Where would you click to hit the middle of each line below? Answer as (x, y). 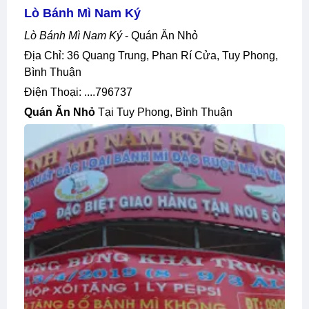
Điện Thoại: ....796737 (82, 92)
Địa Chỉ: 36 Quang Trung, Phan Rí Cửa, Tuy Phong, (28, 55)
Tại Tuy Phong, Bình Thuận (164, 112)
